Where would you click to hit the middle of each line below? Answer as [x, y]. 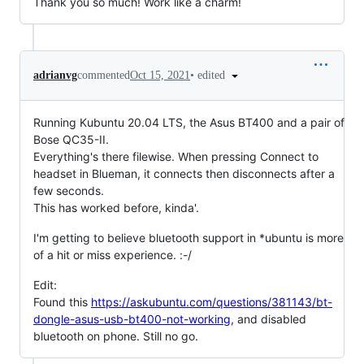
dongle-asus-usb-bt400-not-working [132, 319]
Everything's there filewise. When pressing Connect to [176, 157]
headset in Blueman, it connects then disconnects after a [184, 174]
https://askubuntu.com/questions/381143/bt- [212, 302]
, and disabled [269, 319]
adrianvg [55, 75]
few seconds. [69, 191]
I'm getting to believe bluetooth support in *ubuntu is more [188, 238]
